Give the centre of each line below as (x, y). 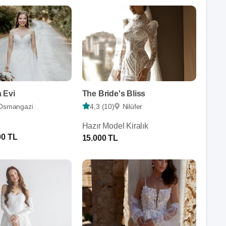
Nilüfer (132, 106)
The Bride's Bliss (114, 93)
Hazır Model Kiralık (115, 126)
